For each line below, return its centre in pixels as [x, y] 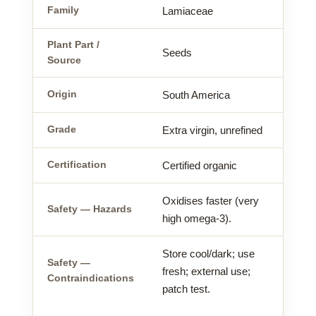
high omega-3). [197, 218]
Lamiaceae [188, 11]
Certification [77, 164]
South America [196, 95]
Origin [62, 94]
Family [63, 10]
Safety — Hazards [90, 209]
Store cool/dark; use [208, 253]
